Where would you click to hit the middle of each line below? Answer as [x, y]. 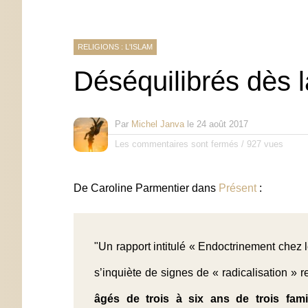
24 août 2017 [222, 124]
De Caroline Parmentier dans [146, 188]
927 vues [265, 144]
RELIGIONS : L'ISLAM [115, 46]
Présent [238, 188]
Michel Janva [158, 124]
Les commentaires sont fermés [177, 144]
